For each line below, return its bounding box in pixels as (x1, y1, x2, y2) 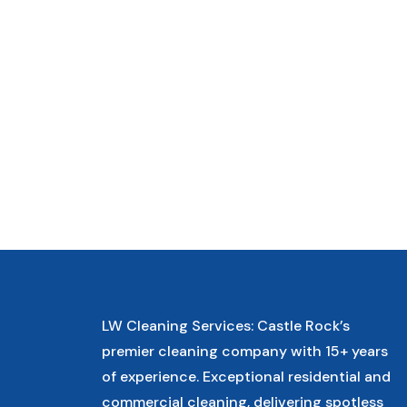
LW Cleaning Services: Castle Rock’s (102, 316, 350, 335)
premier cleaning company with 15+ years (102, 342, 388, 361)
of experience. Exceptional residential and (102, 367, 391, 386)
